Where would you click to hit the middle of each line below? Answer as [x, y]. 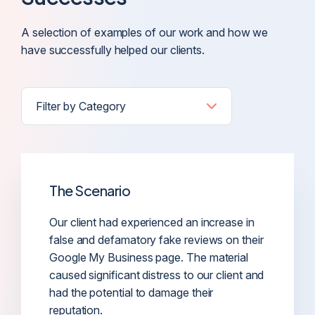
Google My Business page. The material [149, 258]
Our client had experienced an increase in [152, 223]
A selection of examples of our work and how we [145, 33]
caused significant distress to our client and [157, 275]
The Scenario [90, 191]
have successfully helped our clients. [113, 50]
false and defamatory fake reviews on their [156, 240]
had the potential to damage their [131, 293]
